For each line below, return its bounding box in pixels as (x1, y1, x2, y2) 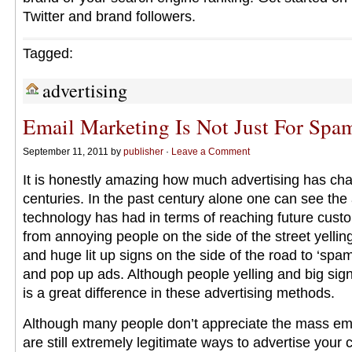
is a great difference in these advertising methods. (23, 285, 335, 301)
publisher (123, 146, 163, 157)
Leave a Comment (171, 146, 250, 157)
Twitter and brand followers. (23, 9, 196, 24)
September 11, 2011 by (23, 146, 123, 157)
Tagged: (23, 46, 73, 61)
